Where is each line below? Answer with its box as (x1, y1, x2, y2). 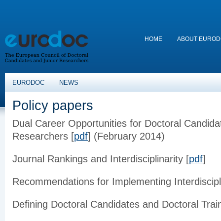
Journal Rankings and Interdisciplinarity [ (12, 153, 189, 164)
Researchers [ (12, 131, 74, 142)
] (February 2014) (88, 131, 165, 142)
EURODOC (12, 79, 44, 86)
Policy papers (12, 98, 93, 113)
